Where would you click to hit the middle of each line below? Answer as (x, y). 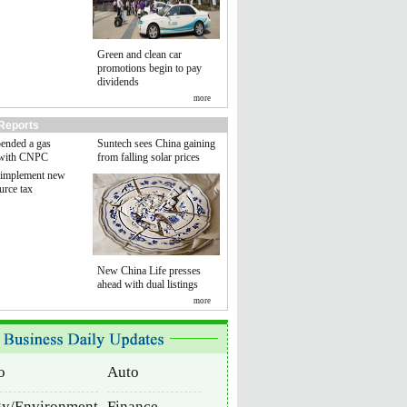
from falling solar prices (149, 157)
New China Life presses (149, 271)
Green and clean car (139, 55)
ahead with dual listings (148, 284)
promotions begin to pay (149, 68)
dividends (118, 82)
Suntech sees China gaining (156, 144)
